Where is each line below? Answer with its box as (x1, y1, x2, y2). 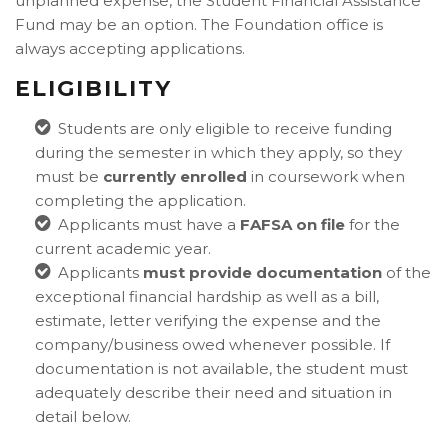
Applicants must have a (58, 215, 240, 234)
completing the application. (35, 191, 246, 210)
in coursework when (251, 167, 405, 186)
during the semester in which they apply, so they (35, 143, 402, 162)
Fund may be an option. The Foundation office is (15, 15, 383, 34)
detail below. (35, 407, 131, 426)
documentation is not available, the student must (35, 359, 408, 378)
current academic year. (35, 239, 211, 258)
